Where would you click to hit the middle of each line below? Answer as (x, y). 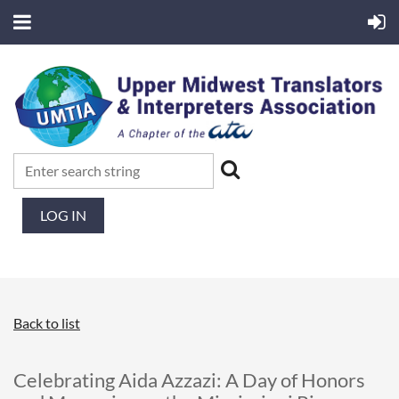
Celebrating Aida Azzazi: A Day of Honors (189, 379)
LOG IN (63, 215)
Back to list (47, 322)
